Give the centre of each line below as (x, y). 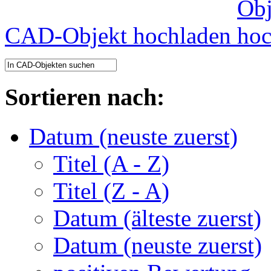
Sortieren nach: (85, 97)
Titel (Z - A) (111, 191)
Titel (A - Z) (111, 163)
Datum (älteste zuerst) (157, 218)
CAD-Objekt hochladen (121, 36)
